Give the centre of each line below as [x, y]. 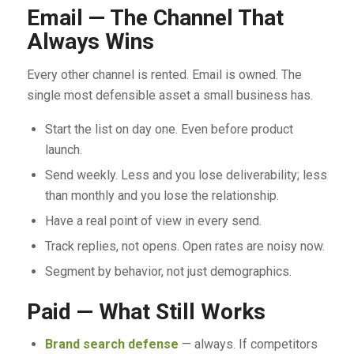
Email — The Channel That [155, 18]
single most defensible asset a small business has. [169, 96]
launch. [63, 149]
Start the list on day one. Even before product [169, 129]
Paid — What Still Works [146, 311]
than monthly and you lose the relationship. [162, 195]
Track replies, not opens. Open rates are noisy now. [185, 246]
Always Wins [90, 42]
